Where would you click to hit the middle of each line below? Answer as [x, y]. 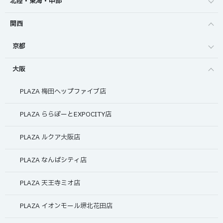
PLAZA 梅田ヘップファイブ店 [63, 92]
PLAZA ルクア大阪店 [50, 138]
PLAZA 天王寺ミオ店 [50, 183]
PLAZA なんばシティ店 [53, 161]
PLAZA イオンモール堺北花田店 [66, 206]
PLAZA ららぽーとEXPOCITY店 [66, 115]
